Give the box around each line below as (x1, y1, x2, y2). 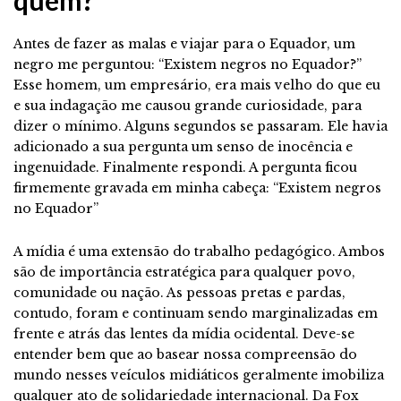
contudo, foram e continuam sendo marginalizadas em (13, 304, 378, 321)
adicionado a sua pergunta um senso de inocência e (13, 138, 353, 155)
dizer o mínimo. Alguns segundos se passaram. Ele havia (13, 117, 388, 134)
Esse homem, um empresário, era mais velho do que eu (13, 76, 380, 93)
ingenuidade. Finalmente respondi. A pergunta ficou (13, 158, 357, 175)
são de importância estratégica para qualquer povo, (13, 263, 355, 280)
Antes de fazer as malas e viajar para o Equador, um (13, 35, 355, 52)
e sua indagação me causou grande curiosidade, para (13, 97, 362, 114)
